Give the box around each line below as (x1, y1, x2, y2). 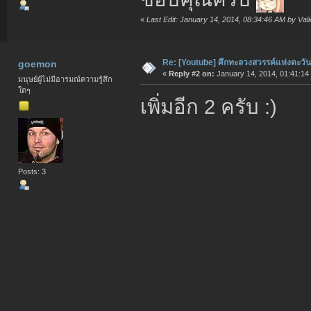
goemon (17, 58, 57, 70)
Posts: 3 (18, 167, 47, 176)
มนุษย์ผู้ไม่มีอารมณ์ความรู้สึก (18, 75, 113, 84)
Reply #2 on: (168, 69, 215, 78)
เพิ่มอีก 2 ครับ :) (140, 94, 277, 118)
